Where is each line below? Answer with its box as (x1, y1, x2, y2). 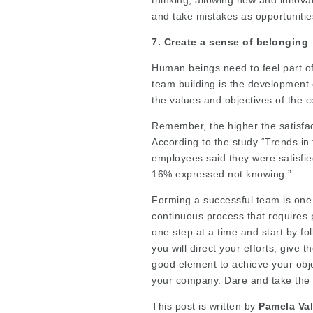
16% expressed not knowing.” (152, 168, 292, 180)
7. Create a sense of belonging (152, 36, 308, 48)
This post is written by (152, 300, 259, 312)
